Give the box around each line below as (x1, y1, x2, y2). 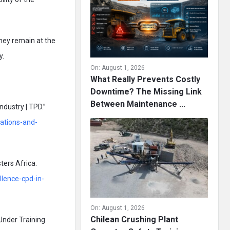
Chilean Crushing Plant (90, 215, 178, 224)
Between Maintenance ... (90, 99, 185, 109)
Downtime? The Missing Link (90, 87, 202, 97)
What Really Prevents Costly (90, 74, 200, 84)
